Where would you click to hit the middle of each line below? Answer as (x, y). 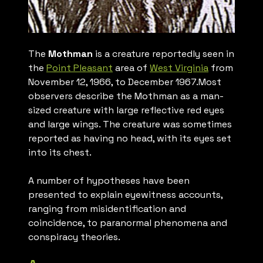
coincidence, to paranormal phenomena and (128, 223)
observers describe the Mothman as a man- (126, 96)
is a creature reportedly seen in (163, 54)
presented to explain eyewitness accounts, (125, 195)
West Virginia (179, 68)
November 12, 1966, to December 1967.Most (125, 82)
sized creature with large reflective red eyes (126, 110)
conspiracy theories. (74, 237)
